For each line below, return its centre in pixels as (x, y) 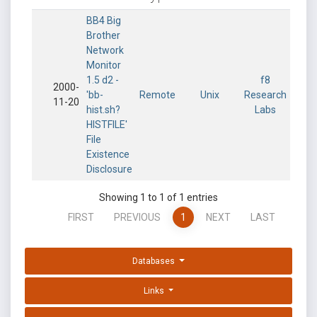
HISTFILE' (107, 125)
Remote (157, 95)
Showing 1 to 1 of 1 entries (158, 197)
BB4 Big (104, 21)
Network (105, 50)
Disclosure (109, 169)
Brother (103, 35)
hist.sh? (103, 110)
